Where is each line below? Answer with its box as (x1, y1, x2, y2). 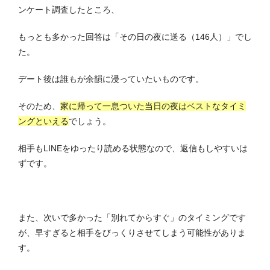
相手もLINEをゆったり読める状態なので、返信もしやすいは (18, 143, 248, 154)
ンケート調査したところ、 (18, 5, 119, 15)
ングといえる (18, 116, 69, 127)
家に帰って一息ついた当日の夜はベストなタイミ (60, 101, 246, 111)
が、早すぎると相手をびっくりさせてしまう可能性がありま (18, 228, 246, 238)
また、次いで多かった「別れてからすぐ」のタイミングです (18, 213, 246, 223)
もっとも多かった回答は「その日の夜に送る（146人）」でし (18, 32, 252, 42)
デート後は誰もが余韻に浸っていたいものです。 (18, 74, 204, 84)
